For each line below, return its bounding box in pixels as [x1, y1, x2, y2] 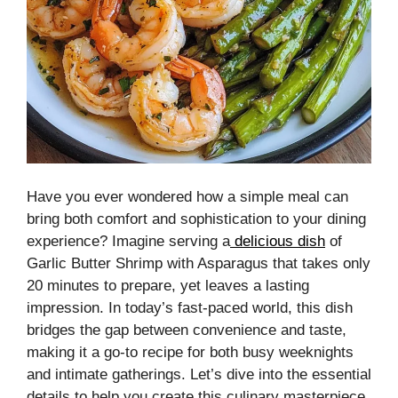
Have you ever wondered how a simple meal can [27, 188, 348, 205]
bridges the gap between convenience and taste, [27, 322, 346, 338]
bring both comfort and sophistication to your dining [27, 211, 366, 227]
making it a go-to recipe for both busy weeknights [27, 344, 354, 361]
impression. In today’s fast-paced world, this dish [27, 299, 353, 316]
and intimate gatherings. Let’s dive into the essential [27, 366, 371, 383]
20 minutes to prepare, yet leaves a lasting [27, 277, 309, 294]
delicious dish [230, 233, 325, 250]
